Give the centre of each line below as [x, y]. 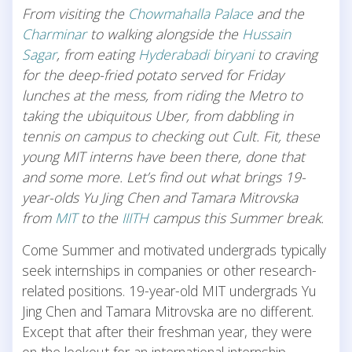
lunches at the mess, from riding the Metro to [162, 95]
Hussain [266, 33]
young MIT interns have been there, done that [163, 156]
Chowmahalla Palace [191, 13]
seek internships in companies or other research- [169, 270]
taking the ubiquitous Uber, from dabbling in [158, 115]
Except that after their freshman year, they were [167, 331]
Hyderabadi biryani [196, 54]
